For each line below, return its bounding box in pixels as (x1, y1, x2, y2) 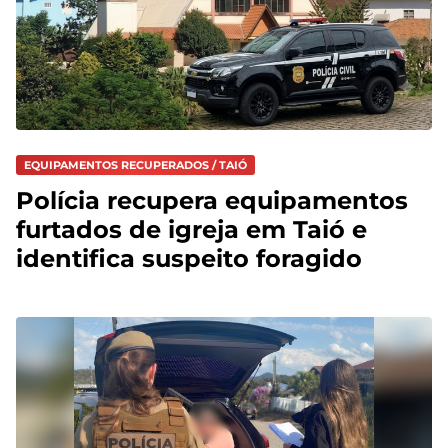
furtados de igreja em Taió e (16, 215, 367, 245)
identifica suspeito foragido (16, 244, 362, 274)
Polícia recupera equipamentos (16, 186, 408, 216)
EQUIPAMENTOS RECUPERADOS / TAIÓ (24, 157, 247, 172)
